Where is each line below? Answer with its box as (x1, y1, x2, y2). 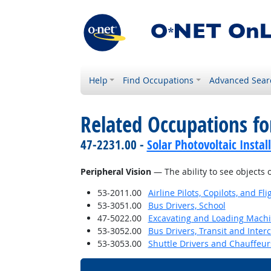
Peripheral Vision (80, 166, 151, 177)
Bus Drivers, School (148, 200, 226, 211)
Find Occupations (123, 74, 194, 86)
